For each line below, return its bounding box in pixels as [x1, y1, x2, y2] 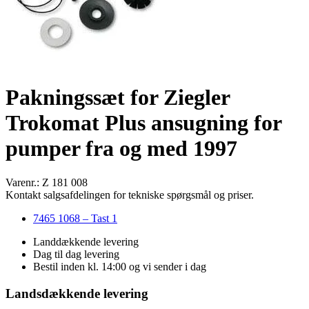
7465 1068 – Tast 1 [33, 212, 117, 224]
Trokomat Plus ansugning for [6, 110, 281, 136]
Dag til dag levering [33, 248, 119, 260]
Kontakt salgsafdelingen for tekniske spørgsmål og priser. [6, 188, 254, 201]
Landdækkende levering [33, 235, 139, 248]
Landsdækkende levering [6, 286, 148, 301]
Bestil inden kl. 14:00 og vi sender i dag [33, 260, 206, 272]
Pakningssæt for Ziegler [6, 85, 230, 110]
